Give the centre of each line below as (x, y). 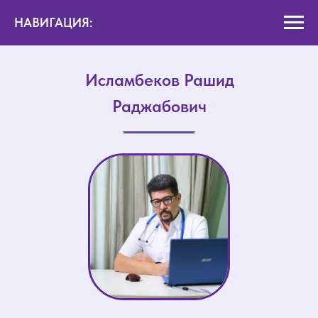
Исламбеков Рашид (159, 80)
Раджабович (159, 106)
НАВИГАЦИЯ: (53, 22)
